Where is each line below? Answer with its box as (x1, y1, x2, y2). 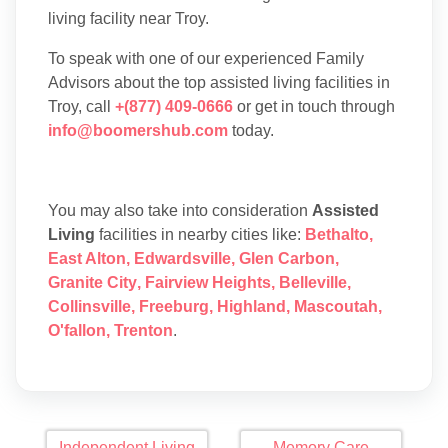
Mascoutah (294, 298, 378, 315)
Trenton (114, 322, 173, 339)
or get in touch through (237, 98, 395, 115)
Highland (217, 298, 286, 315)
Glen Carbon (239, 250, 335, 267)
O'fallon (48, 322, 106, 339)
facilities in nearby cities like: (95, 226, 305, 243)
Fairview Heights (145, 274, 271, 291)
